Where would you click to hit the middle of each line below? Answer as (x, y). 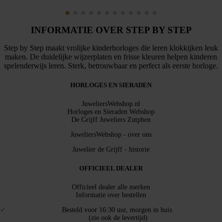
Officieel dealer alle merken (111, 187)
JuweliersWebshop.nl (111, 104)
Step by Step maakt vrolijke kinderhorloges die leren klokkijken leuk (111, 48)
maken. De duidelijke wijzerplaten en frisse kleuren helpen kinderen (111, 56)
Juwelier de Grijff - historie (111, 150)
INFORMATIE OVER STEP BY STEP (111, 30)
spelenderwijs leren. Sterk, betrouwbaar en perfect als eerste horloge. (111, 65)
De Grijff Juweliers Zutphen (111, 120)
